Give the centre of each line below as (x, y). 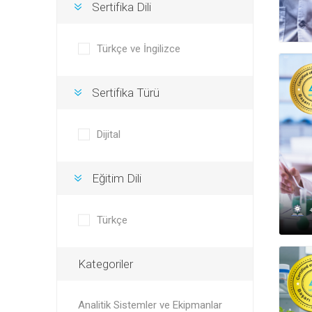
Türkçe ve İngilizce (138, 49)
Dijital (108, 134)
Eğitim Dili (116, 178)
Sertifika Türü (125, 93)
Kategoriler (105, 264)
